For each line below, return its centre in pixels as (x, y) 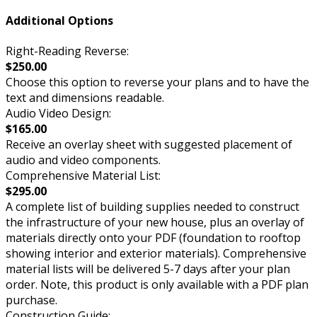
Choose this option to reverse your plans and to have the (157, 82)
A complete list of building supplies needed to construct (152, 207)
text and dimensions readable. (85, 98)
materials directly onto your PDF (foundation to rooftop (153, 238)
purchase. (31, 300)
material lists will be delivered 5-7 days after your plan (148, 269)
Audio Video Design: (58, 114)
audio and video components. (83, 160)
